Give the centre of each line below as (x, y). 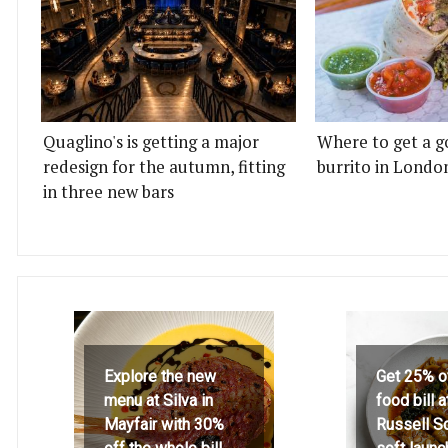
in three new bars (108, 191)
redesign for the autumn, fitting (164, 166)
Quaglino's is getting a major (151, 141)
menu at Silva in (158, 400)
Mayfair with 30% (164, 424)
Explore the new (160, 376)
